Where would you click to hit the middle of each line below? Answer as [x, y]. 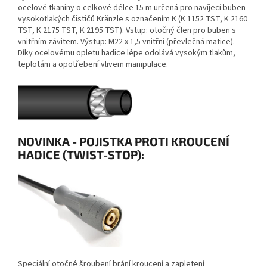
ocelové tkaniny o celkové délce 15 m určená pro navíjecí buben [132, 8]
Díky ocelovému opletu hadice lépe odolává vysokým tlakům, [127, 53]
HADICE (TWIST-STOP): [81, 154]
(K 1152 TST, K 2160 [213, 19]
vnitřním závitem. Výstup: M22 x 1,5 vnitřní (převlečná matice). [126, 42]
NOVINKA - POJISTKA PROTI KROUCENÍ [124, 141]
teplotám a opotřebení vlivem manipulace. [93, 65]
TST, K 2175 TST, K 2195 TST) [70, 31]
